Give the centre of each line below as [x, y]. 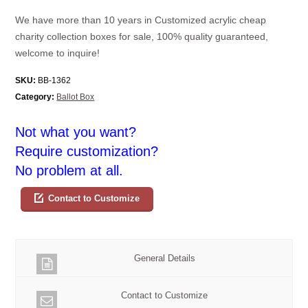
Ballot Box [76, 97]
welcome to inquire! [58, 53]
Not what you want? [76, 132]
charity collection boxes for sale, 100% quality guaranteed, [142, 36]
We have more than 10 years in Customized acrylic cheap [141, 20]
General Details [164, 258]
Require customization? [87, 151]
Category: [35, 97]
